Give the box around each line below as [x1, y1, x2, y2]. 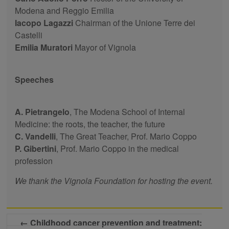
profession [15, 154, 53, 167]
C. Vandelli [15, 130, 56, 142]
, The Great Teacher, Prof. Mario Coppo [56, 130, 197, 142]
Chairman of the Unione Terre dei [73, 16, 196, 29]
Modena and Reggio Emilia [15, 4, 114, 16]
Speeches [15, 73, 54, 85]
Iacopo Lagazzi [15, 16, 74, 29]
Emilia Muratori [15, 41, 73, 53]
